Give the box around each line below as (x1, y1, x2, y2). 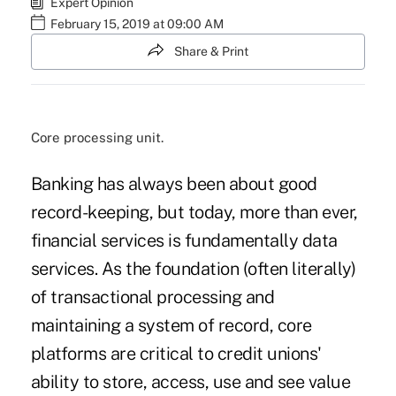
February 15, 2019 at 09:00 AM (49, 17, 224, 31)
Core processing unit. (30, 130, 164, 146)
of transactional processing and (30, 286, 275, 308)
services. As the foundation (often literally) (30, 258, 356, 280)
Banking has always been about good (30, 173, 317, 195)
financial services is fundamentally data (30, 230, 338, 252)
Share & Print (174, 44, 248, 58)
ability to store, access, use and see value (30, 371, 351, 393)
